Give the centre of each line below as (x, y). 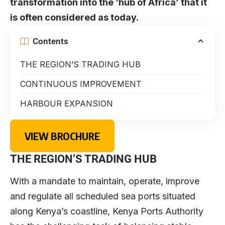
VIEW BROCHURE (62, 136)
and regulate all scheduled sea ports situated (103, 196)
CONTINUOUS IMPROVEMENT (81, 84)
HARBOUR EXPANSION (67, 104)
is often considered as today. (74, 18)
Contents (50, 41)
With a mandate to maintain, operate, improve (105, 181)
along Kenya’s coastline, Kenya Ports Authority (107, 211)
